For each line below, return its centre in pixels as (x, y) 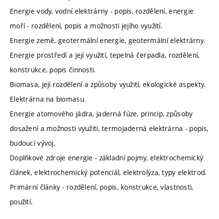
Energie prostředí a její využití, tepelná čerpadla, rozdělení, (105, 55)
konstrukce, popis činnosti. (53, 69)
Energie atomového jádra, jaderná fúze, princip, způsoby (101, 113)
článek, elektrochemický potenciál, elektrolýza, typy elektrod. (109, 172)
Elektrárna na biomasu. (48, 99)
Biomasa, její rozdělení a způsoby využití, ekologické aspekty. (108, 84)
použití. (22, 201)
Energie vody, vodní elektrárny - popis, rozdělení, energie (102, 11)
